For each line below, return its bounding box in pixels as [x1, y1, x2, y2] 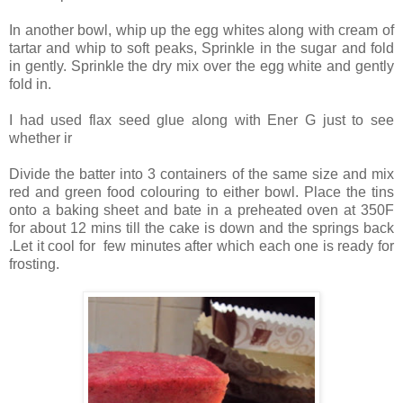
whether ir [9, 130, 76, 146]
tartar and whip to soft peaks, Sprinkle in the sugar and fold [9, 40, 394, 56]
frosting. [9, 255, 59, 272]
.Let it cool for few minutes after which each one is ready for [9, 237, 394, 254]
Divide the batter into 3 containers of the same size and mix [9, 166, 394, 182]
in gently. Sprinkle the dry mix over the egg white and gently [9, 58, 394, 74]
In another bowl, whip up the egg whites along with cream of [9, 22, 394, 38]
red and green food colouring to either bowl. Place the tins [9, 184, 394, 200]
